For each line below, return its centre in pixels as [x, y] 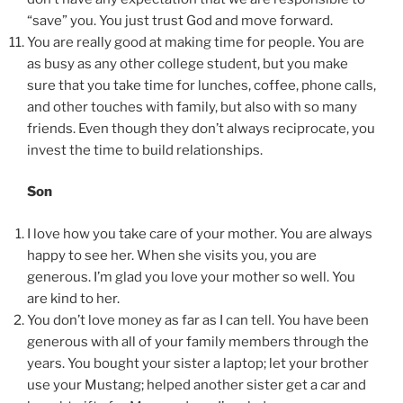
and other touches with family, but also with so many [192, 107]
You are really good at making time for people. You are [196, 42]
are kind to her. [73, 298]
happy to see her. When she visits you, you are [172, 255]
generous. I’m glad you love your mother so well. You [191, 277]
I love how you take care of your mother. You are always [200, 233]
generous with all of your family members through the [198, 341]
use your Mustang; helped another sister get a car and [197, 385]
